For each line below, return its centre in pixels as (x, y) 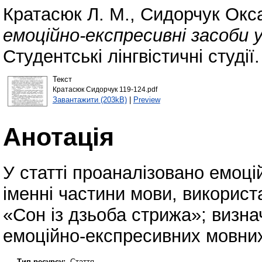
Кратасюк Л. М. (66, 15)
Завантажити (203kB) (89, 99)
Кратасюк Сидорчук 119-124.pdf (105, 89)
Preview (146, 99)
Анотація (58, 137)
